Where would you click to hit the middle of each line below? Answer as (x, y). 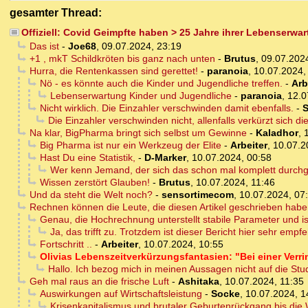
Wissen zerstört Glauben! (95, 183)
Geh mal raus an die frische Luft (99, 282)
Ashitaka (198, 282)
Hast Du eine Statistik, (87, 158)
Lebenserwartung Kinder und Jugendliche (141, 96)
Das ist (44, 46)
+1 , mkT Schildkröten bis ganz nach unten (122, 59)
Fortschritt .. (66, 244)
